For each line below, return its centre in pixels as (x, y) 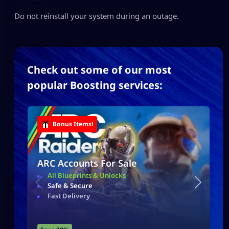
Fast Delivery (69, 196)
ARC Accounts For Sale (87, 163)
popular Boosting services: (95, 85)
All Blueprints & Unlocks (87, 175)
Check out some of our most (99, 70)
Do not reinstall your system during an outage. (97, 16)
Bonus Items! (73, 124)
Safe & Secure (70, 185)
